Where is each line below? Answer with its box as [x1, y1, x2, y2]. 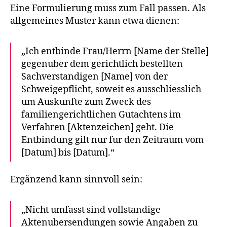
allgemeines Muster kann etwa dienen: [10, 15, 179, 27]
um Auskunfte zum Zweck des [21, 96, 151, 108]
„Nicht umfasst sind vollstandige [21, 204, 161, 216]
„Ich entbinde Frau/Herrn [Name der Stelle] [21, 46, 209, 58]
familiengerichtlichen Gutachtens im [21, 109, 181, 121]
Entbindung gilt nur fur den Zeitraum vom [21, 134, 204, 146]
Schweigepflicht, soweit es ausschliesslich [21, 84, 201, 96]
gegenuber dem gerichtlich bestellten [21, 58, 183, 70]
